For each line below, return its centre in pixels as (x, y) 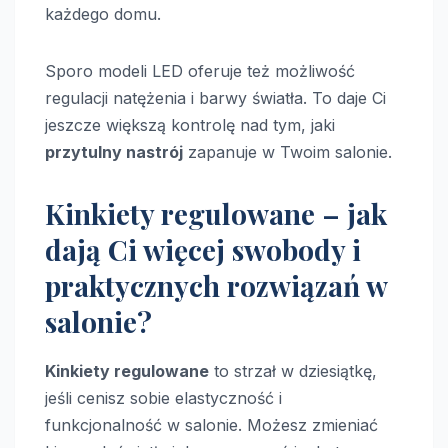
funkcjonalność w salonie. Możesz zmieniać (211, 424)
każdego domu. (103, 13)
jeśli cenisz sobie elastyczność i (163, 397)
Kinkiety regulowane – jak (216, 213)
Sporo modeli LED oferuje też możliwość (200, 70)
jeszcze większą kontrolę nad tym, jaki (190, 124)
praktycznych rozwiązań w (216, 285)
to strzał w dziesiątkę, (293, 370)
